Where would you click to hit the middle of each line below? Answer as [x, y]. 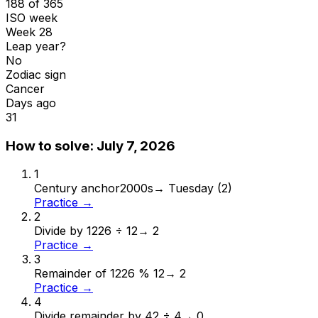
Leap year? [36, 46]
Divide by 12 [66, 231]
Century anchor [77, 188]
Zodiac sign [36, 74]
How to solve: [51, 146]
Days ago [31, 103]
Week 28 [29, 32]
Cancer [25, 88]
